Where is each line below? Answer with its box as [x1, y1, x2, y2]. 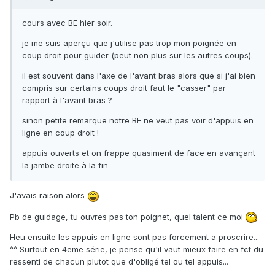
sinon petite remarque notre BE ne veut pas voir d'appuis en [22, 115, 254, 126]
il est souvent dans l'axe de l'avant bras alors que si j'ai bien [22, 71, 255, 81]
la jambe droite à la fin [22, 160, 108, 171]
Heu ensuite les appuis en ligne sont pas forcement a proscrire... [10, 232, 259, 242]
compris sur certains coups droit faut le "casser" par [22, 83, 226, 93]
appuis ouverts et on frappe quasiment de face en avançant [22, 148, 255, 158]
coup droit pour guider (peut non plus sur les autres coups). [22, 50, 253, 61]
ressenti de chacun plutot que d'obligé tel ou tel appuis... [10, 257, 228, 267]
